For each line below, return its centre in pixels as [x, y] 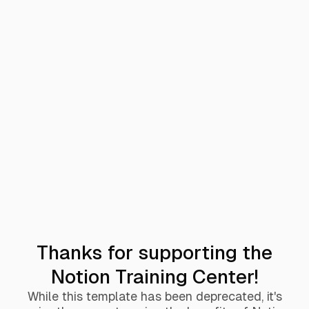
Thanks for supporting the [154, 252]
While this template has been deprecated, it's [154, 296]
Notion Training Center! [154, 276]
